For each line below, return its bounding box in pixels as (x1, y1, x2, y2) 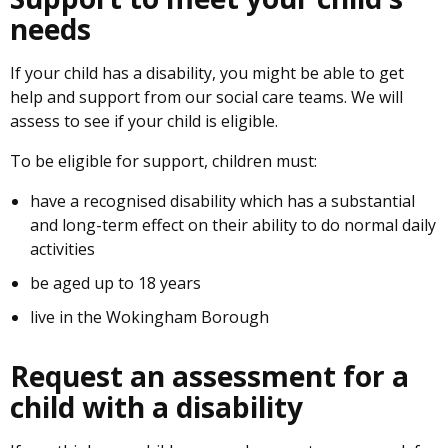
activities (30, 238, 95, 260)
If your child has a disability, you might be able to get (10, 62, 404, 84)
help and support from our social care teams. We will (10, 86, 403, 108)
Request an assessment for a (10, 357, 409, 395)
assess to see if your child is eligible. (10, 110, 278, 132)
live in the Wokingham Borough (30, 306, 269, 328)
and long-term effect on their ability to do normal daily (30, 214, 436, 236)
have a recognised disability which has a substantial (30, 190, 415, 212)
